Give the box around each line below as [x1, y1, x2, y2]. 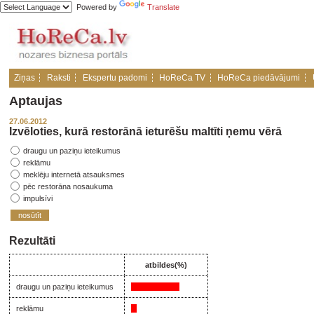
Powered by [72, 3, 119, 11]
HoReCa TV [159, 73, 206, 83]
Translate [147, 3, 179, 11]
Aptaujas [9, 94, 62, 108]
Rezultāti [9, 235, 55, 247]
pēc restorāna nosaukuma [21, 182, 113, 191]
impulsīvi [21, 194, 53, 203]
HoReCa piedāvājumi [217, 73, 301, 83]
